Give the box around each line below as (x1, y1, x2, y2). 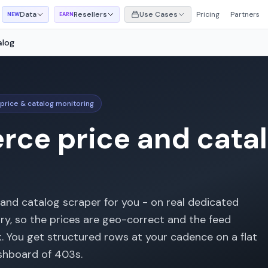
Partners (230, 10, 260, 19)
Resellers (74, 10, 108, 19)
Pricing (196, 10, 220, 19)
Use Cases (139, 10, 178, 19)
